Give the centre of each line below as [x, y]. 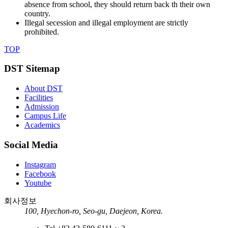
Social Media [31, 145]
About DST [44, 89]
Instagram [40, 164]
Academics [42, 125]
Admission [42, 107]
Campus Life [45, 116]
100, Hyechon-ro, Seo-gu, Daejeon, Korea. [94, 211]
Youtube [38, 183]
